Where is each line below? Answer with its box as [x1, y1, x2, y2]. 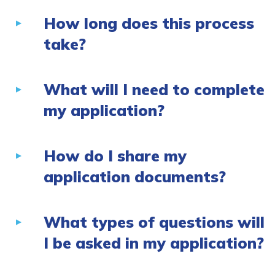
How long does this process [44, 14, 254, 33]
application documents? [44, 167, 226, 187]
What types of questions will [44, 212, 265, 232]
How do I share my [44, 146, 187, 166]
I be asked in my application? [44, 233, 264, 253]
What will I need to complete [44, 80, 265, 99]
